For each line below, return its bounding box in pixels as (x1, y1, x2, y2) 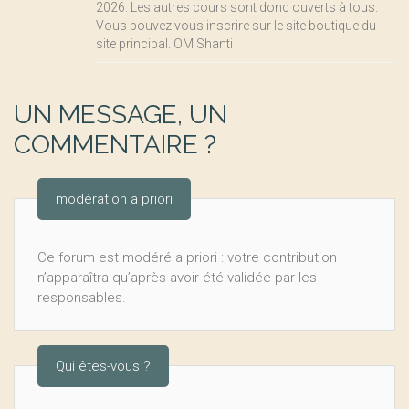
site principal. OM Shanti (96, 36, 233, 51)
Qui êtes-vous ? (56, 357, 151, 374)
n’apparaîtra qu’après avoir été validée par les (37, 268, 317, 286)
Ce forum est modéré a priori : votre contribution (37, 248, 337, 266)
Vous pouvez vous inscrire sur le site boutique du (96, 17, 376, 33)
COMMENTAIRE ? (14, 129, 216, 160)
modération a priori (56, 190, 173, 207)
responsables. (37, 288, 126, 306)
